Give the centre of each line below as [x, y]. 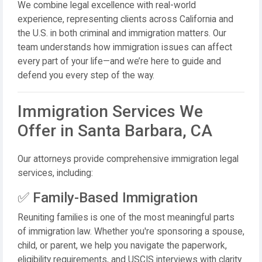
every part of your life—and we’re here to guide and [119, 61]
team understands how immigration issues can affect [125, 47]
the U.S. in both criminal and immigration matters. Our [122, 33]
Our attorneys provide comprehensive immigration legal [128, 159]
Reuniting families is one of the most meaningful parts [126, 218]
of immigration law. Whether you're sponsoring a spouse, [131, 232]
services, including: [55, 173]
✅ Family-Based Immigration [108, 198]
